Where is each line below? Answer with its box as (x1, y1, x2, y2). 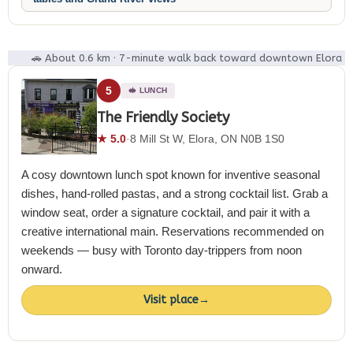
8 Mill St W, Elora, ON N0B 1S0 (130, 132, 284, 145)
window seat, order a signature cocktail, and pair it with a (21, 206, 310, 220)
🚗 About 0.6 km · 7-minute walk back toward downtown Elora (32, 52, 342, 64)
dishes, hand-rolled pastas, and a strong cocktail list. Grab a (21, 187, 328, 201)
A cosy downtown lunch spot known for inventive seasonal (21, 168, 320, 182)
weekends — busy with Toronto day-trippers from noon (21, 243, 302, 258)
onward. (21, 262, 62, 277)
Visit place (143, 292, 199, 307)
